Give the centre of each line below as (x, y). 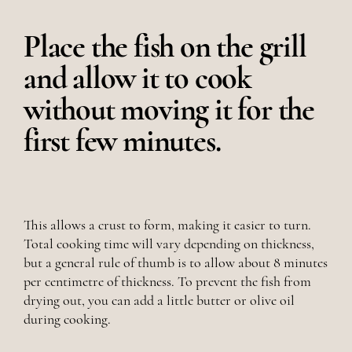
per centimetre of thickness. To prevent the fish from (167, 282)
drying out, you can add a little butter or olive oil (159, 301)
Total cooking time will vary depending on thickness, (169, 244)
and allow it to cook (138, 78)
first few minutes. (122, 141)
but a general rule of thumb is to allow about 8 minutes (176, 263)
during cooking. (67, 319)
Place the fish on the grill (165, 47)
